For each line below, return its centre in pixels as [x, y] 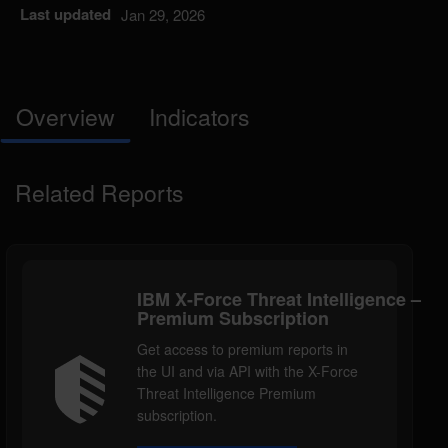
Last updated [65, 14]
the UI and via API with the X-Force [247, 371]
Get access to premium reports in [242, 349]
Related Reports [99, 193]
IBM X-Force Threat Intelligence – [279, 299]
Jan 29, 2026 [163, 15]
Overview [65, 117]
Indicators [199, 117]
